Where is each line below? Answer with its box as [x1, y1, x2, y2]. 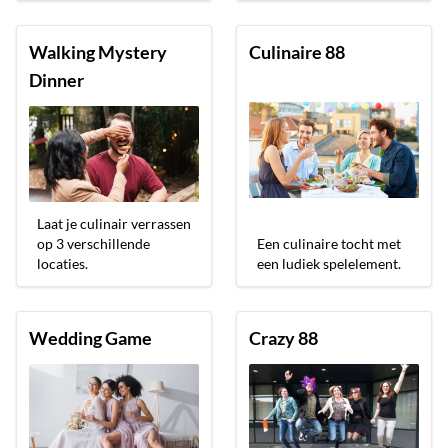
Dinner [29, 69, 84, 92]
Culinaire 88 [249, 41, 345, 64]
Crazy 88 [249, 326, 318, 349]
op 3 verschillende [37, 234, 150, 252]
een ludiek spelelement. [257, 254, 401, 272]
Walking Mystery [29, 41, 167, 64]
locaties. [37, 254, 88, 272]
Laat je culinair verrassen [37, 214, 191, 232]
